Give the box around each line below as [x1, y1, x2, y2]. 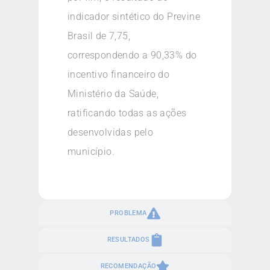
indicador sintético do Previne [67, 11, 200, 23]
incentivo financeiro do [67, 69, 170, 81]
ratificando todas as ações [67, 107, 187, 119]
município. [67, 146, 115, 158]
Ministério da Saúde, [67, 88, 159, 100]
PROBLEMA [110, 209, 147, 217]
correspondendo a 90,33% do [67, 49, 197, 61]
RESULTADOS [107, 235, 150, 243]
